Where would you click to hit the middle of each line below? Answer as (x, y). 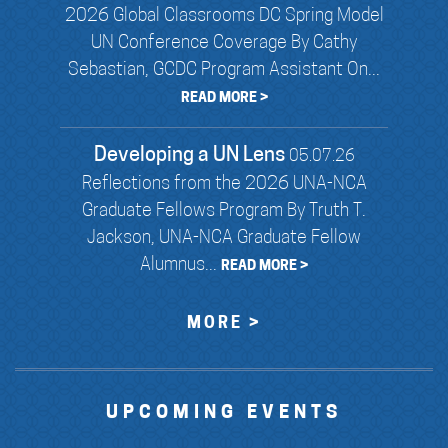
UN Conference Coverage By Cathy (224, 43)
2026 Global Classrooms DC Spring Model (224, 16)
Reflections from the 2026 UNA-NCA (224, 184)
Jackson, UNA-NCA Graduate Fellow (224, 238)
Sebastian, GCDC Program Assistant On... (224, 70)
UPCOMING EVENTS (224, 413)
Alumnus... (180, 265)
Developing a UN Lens (189, 155)
